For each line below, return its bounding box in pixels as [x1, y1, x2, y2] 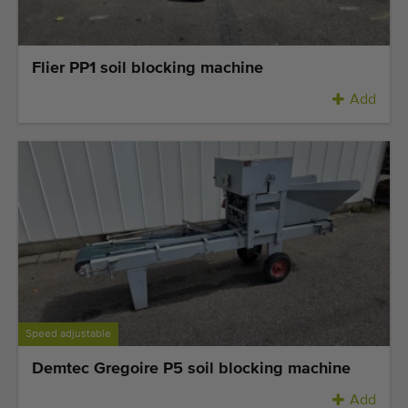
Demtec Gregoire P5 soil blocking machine [32, 360, 351, 377]
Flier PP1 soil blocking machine [32, 60, 263, 77]
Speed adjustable [25, 328, 111, 340]
